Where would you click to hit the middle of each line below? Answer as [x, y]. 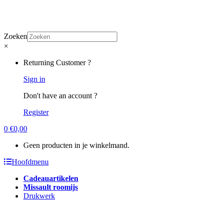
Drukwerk [39, 196]
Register [36, 112]
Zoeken [16, 36]
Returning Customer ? [57, 62]
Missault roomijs [51, 187]
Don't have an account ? [60, 95]
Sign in [34, 79]
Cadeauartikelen [51, 178]
